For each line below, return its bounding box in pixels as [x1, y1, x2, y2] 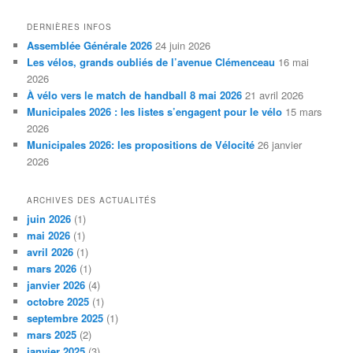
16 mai [278, 54, 310, 70]
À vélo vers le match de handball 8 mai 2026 [27, 87, 243, 103]
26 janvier [258, 137, 303, 153]
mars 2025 [27, 327, 77, 343]
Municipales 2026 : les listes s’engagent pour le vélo [27, 104, 283, 120]
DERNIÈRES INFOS [27, 21, 113, 33]
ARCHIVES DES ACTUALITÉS [27, 195, 158, 206]
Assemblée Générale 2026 [27, 38, 153, 54]
